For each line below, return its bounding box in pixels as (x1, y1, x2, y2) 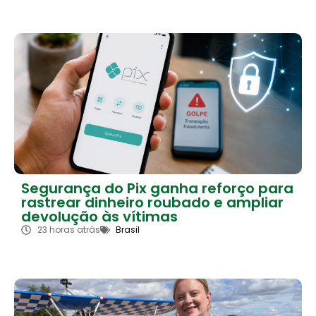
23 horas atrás (37, 224, 100, 236)
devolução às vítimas (21, 207, 178, 227)
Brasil (116, 224, 140, 236)
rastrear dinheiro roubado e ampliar (21, 193, 284, 213)
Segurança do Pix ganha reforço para (21, 178, 293, 199)
